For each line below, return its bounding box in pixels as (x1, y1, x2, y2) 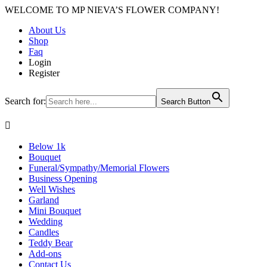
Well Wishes (29, 184, 75, 194)
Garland (29, 195, 59, 205)
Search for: (5, 96, 46, 106)
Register (29, 68, 60, 78)
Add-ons (29, 249, 61, 259)
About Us (29, 25, 66, 35)
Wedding (29, 216, 63, 226)
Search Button (161, 97, 210, 106)
